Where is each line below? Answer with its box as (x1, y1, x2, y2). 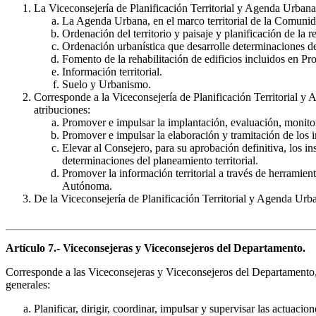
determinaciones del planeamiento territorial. (62, 154, 258, 167)
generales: (6, 279, 50, 291)
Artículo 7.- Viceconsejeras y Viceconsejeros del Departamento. (6, 242, 305, 255)
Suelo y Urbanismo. (62, 78, 151, 91)
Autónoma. (62, 180, 112, 193)
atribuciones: (34, 104, 90, 116)
